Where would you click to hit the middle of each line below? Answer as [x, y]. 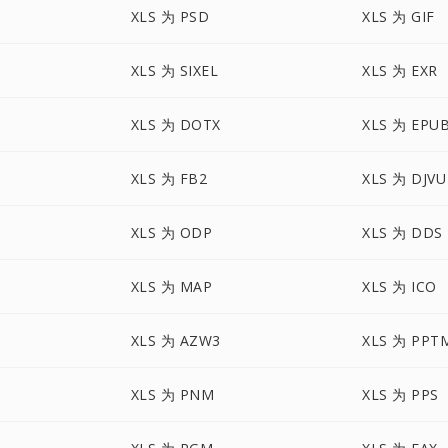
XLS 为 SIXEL [174, 70]
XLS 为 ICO [399, 286]
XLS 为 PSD [170, 16]
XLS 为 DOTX [175, 124]
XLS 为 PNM [172, 394]
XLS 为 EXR [400, 70]
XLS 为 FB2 [169, 178]
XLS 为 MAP [171, 286]
